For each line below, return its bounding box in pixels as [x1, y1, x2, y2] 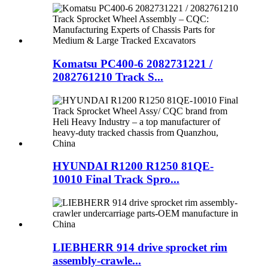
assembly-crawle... [53, 254, 141, 267]
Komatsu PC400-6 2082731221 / [53, 57, 212, 70]
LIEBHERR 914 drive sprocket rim [53, 240, 227, 254]
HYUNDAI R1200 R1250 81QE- [53, 160, 214, 173]
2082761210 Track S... [53, 70, 163, 83]
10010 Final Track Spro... [53, 173, 179, 186]
